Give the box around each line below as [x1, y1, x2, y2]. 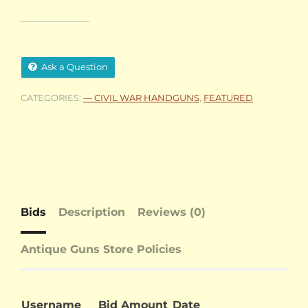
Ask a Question [41, 61, 108, 73]
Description [58, 206, 125, 219]
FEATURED [203, 92, 253, 104]
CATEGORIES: [21, 92, 83, 104]
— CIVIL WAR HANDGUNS [83, 92, 199, 104]
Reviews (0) [137, 206, 206, 219]
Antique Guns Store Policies [21, 243, 181, 256]
